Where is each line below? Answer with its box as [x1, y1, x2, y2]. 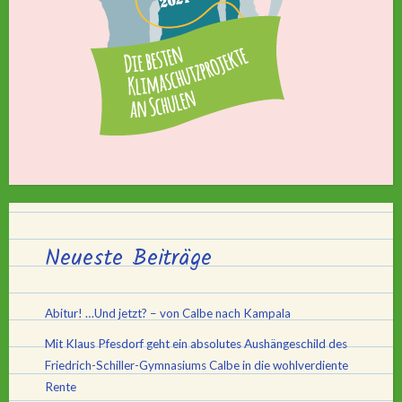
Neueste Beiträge [45, 240, 212, 276]
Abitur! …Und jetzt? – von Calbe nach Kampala [45, 305, 291, 320]
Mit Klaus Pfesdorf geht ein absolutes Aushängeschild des [45, 336, 347, 351]
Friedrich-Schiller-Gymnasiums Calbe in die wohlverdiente [45, 357, 348, 372]
